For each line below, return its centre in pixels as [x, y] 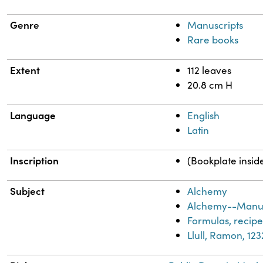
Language [33, 115]
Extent [25, 70]
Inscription [35, 161]
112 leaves [210, 70]
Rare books [213, 40]
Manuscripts [215, 25]
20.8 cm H [210, 85]
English [204, 116]
